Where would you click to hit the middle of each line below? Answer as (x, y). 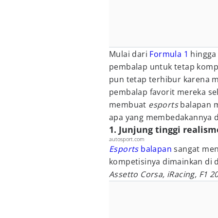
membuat (129, 105)
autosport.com (127, 139)
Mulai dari (129, 54)
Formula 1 (169, 54)
